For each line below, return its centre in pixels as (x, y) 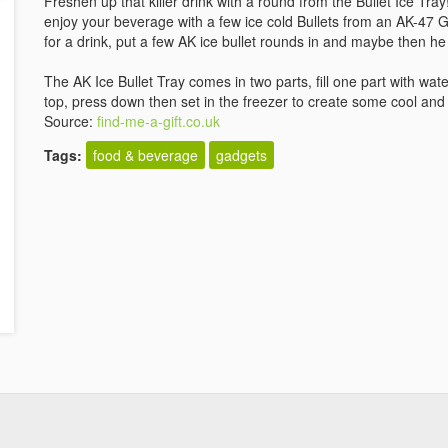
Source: (70, 121)
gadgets (241, 155)
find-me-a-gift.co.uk (158, 121)
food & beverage (145, 155)
